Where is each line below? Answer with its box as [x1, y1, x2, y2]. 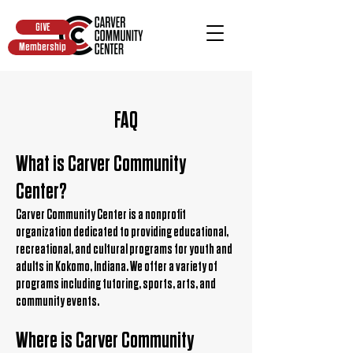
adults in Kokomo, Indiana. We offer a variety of [16, 258, 217, 275]
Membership [19, 40, 66, 54]
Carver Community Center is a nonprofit [16, 206, 186, 223]
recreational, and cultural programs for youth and [16, 241, 232, 258]
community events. [16, 293, 99, 310]
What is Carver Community [16, 150, 186, 178]
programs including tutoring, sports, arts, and [16, 276, 216, 292]
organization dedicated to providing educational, [16, 224, 229, 240]
